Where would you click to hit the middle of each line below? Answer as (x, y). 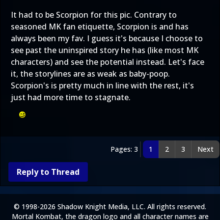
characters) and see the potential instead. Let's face (108, 62)
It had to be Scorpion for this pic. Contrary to (94, 15)
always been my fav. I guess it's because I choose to (107, 38)
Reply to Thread (48, 172)
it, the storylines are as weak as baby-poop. (90, 74)
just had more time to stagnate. (71, 97)
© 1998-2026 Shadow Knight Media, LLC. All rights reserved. (110, 206)
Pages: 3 (124, 149)
